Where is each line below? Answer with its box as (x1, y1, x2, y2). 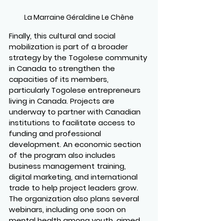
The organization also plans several (9, 193, 141, 204)
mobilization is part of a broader (9, 41, 130, 52)
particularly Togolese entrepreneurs (9, 85, 143, 96)
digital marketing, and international (9, 172, 140, 183)
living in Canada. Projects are (9, 96, 116, 107)
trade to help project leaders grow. (9, 183, 140, 193)
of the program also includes (9, 150, 117, 161)
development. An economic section (9, 139, 143, 150)
